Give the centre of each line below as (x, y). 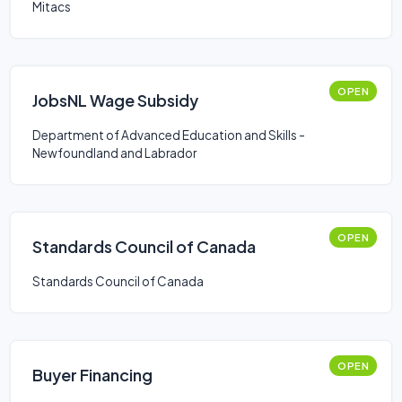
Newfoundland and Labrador (114, 153)
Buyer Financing (92, 375)
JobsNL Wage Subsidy (115, 100)
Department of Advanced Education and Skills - (169, 135)
